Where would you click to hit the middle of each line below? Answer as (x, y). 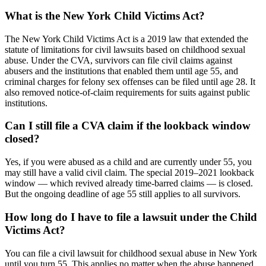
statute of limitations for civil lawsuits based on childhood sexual (125, 49)
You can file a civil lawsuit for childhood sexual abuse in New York (131, 253)
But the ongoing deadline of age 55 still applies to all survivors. (123, 194)
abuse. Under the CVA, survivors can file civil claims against (118, 60)
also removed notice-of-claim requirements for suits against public (127, 92)
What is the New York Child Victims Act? (105, 15)
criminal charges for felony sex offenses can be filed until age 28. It (130, 81)
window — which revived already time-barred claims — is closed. (129, 183)
